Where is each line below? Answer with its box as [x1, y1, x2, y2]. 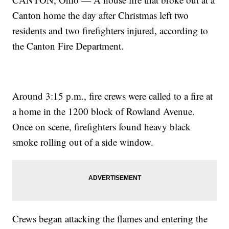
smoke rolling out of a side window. [12, 135, 154, 149]
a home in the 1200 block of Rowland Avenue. [12, 105, 195, 118]
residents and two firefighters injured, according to [12, 24, 209, 37]
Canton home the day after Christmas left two [12, 9, 189, 22]
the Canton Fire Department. [12, 39, 124, 53]
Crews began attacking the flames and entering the [12, 212, 208, 225]
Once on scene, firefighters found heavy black [12, 120, 191, 133]
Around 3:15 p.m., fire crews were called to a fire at [12, 89, 213, 103]
